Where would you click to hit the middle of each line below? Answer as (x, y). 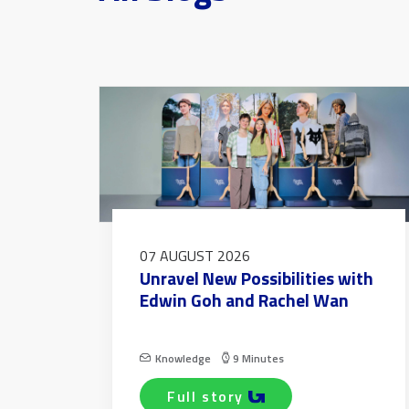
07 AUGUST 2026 (195, 256)
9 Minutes (259, 359)
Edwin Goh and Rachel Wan (245, 300)
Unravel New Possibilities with (257, 278)
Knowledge (184, 359)
